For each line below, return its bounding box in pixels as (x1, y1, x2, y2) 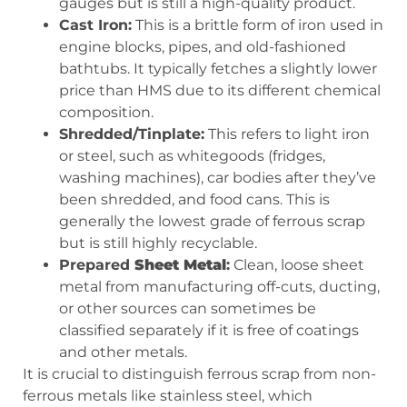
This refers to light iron (204, 125, 370, 144)
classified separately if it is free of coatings (59, 322, 359, 340)
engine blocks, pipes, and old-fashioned (59, 38, 346, 56)
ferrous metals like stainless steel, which (23, 387, 313, 405)
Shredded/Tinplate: (59, 125, 204, 144)
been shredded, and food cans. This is (59, 191, 330, 209)
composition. (59, 104, 154, 122)
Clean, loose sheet (230, 256, 364, 274)
